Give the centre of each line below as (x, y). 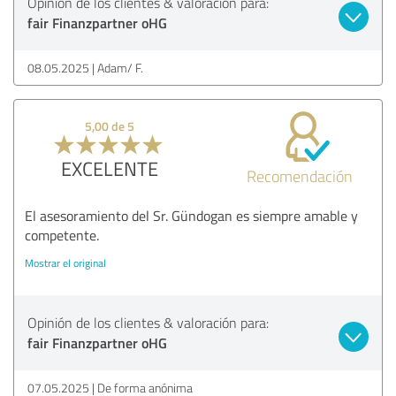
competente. (62, 235)
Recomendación (300, 175)
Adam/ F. (120, 67)
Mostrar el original (65, 263)
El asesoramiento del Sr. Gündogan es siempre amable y (191, 215)
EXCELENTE (109, 168)
